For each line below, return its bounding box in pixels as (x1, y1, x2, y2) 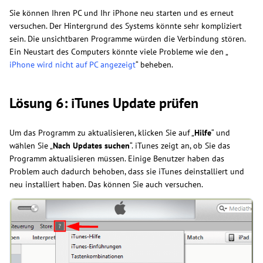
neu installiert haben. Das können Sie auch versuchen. (9, 179, 203, 190)
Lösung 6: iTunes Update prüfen (9, 94, 198, 113)
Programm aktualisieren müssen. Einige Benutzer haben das (9, 153, 224, 164)
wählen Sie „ (9, 140, 53, 151)
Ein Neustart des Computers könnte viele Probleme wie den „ (9, 46, 228, 58)
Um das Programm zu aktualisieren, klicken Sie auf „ (9, 127, 194, 139)
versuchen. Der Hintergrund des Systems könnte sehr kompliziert (9, 21, 242, 32)
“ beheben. (136, 59, 173, 70)
